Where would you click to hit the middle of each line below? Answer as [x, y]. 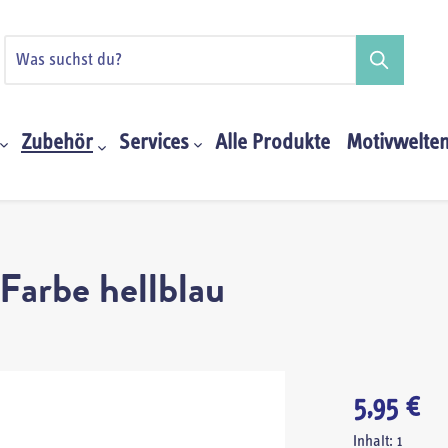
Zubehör [57, 143]
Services [154, 143]
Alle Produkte [272, 143]
